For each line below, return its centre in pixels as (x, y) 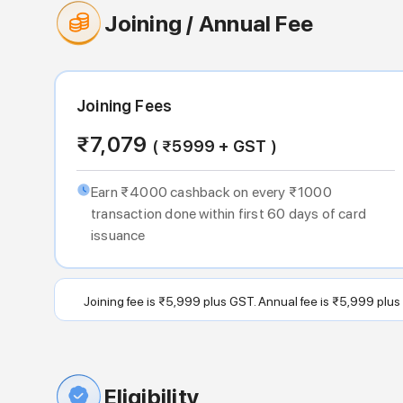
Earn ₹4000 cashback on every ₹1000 (211, 192)
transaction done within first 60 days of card (228, 213)
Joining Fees (125, 105)
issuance (118, 235)
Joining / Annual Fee (209, 23)
